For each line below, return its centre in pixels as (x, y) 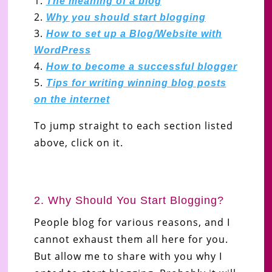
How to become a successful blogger (141, 66)
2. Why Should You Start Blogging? (129, 200)
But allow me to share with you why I (128, 256)
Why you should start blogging (126, 17)
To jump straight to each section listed (133, 125)
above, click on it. (78, 142)
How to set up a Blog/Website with (134, 33)
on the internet (72, 99)
